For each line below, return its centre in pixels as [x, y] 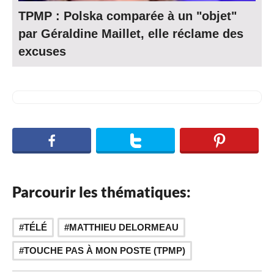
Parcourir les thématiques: [102, 191]
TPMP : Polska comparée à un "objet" [128, 16]
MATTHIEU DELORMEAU [124, 228]
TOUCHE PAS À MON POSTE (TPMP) [105, 251]
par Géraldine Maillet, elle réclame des [131, 34]
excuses [42, 51]
